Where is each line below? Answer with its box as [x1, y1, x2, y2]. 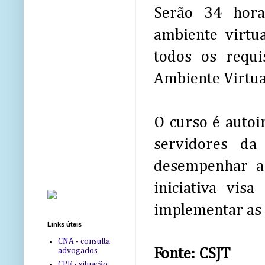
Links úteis [47, 221, 82, 228]
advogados [57, 246, 98, 255]
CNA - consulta [57, 237, 110, 245]
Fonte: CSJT [154, 246, 230, 263]
